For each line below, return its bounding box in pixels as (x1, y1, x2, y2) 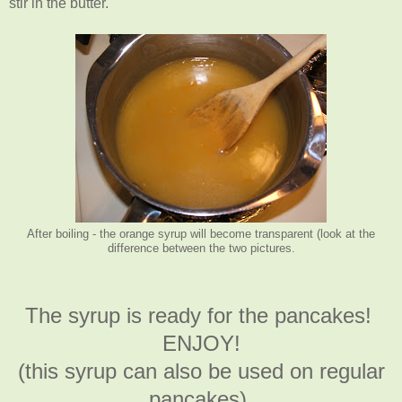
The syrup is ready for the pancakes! (24, 303, 378, 328)
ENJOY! (162, 331, 240, 356)
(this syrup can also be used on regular (17, 359, 385, 384)
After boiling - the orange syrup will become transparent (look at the (27, 227, 375, 240)
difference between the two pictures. (107, 241, 295, 255)
